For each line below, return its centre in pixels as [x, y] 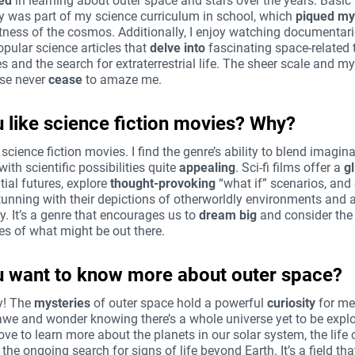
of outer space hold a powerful [179, 303]
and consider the [305, 216]
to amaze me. [122, 80]
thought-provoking [163, 184]
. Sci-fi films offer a [290, 168]
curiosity [291, 303]
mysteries [62, 303]
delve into [177, 48]
